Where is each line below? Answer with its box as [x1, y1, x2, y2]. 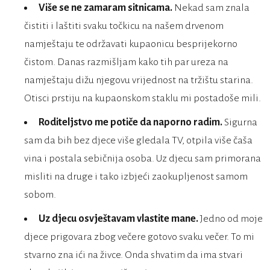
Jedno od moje [198, 213, 263, 225]
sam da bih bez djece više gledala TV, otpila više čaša [24, 135, 253, 146]
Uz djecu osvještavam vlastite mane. [39, 213, 198, 225]
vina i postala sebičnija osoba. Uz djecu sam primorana [24, 153, 261, 165]
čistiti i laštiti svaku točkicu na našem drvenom [24, 20, 224, 32]
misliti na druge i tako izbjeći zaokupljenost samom [24, 171, 248, 183]
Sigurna [222, 117, 257, 128]
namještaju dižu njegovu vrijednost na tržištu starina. [24, 75, 253, 86]
